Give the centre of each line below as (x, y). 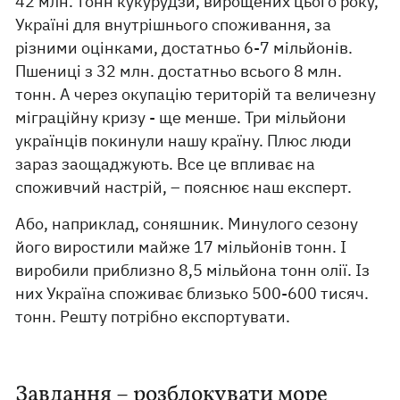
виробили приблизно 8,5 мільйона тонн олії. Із (193, 271)
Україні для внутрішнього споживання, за (174, 25)
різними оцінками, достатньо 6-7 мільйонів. (184, 48)
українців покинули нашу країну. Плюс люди (184, 141)
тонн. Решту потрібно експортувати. (153, 317)
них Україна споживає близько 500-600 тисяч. (192, 294)
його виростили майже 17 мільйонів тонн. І (181, 247)
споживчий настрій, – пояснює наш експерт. (184, 187)
